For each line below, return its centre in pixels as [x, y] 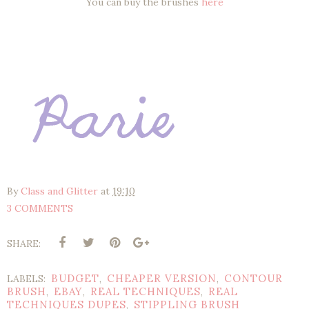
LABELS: [28, 279]
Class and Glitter [59, 191]
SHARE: [24, 244]
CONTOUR [253, 279]
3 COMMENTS [40, 209]
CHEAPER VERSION [162, 279]
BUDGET [75, 279]
